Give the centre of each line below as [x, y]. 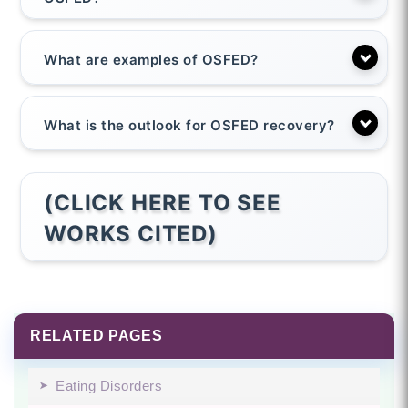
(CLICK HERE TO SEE [163, 203]
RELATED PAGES [97, 336]
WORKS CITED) [131, 234]
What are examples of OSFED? [151, 59]
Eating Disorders [109, 386]
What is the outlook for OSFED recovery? [189, 125]
